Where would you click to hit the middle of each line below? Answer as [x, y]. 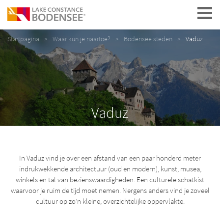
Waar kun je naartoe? [82, 39]
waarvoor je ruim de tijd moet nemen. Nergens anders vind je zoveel [110, 190]
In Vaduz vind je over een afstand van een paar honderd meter [110, 158]
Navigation [174, 13]
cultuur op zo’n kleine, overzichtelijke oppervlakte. [110, 201]
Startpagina [23, 39]
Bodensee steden [148, 39]
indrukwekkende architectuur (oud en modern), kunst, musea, [110, 169]
